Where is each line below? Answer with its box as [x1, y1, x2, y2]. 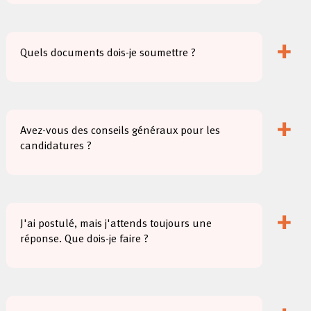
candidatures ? [20, 138, 92, 155]
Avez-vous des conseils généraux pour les [20, 123, 221, 140]
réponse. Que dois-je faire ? [20, 231, 149, 248]
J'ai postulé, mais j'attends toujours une [20, 216, 212, 233]
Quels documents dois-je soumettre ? [20, 45, 196, 62]
